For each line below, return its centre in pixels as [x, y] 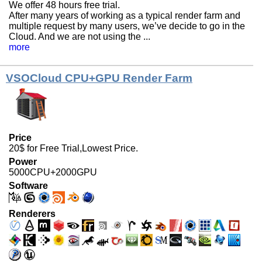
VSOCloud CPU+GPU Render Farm [99, 78]
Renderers [32, 214]
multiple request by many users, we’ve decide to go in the [127, 26]
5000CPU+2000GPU [53, 173]
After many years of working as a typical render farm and [125, 16]
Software [28, 186]
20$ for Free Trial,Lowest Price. [73, 149]
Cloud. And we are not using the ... [80, 37]
